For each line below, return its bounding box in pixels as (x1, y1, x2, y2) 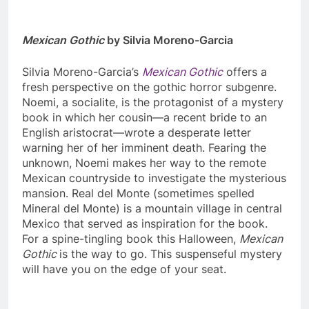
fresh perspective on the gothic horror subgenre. (22, 80, 277, 94)
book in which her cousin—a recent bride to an (22, 110, 267, 125)
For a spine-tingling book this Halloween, (22, 232, 239, 246)
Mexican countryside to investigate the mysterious (22, 171, 286, 186)
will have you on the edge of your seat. (22, 262, 226, 277)
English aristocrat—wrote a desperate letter (22, 126, 251, 140)
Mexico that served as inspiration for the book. (22, 217, 268, 231)
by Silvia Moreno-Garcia (104, 33, 233, 48)
